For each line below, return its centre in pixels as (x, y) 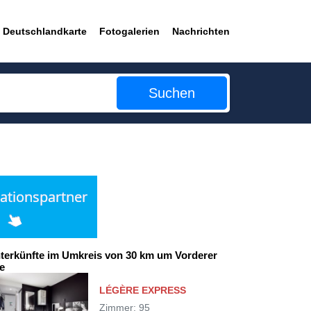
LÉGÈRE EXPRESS (142, 290)
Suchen (172, 93)
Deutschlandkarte (45, 31)
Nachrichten (201, 31)
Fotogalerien (129, 31)
